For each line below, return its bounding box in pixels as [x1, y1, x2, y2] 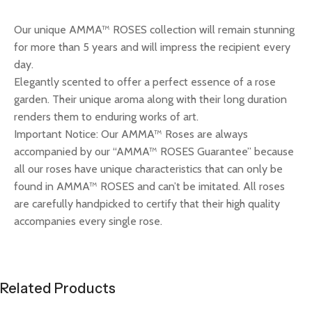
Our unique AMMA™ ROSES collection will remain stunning [14, 22, 295, 36]
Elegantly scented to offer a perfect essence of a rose [14, 75, 276, 88]
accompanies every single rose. [14, 214, 162, 228]
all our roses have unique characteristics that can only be [14, 162, 283, 175]
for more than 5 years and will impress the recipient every [14, 40, 290, 54]
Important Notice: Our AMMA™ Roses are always [14, 127, 248, 141]
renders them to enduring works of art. [14, 109, 198, 123]
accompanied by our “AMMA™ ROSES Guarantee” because [14, 144, 294, 158]
